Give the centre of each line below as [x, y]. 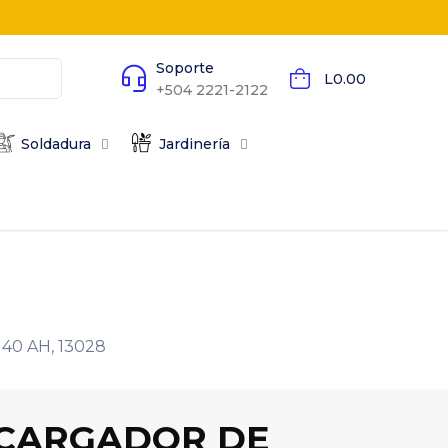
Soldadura [56, 143]
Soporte [184, 67]
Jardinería [195, 143]
